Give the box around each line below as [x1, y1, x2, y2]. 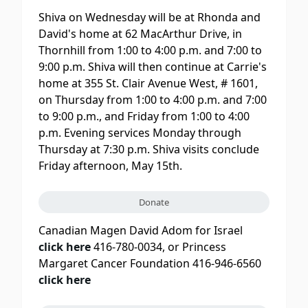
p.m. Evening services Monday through [38, 124, 241, 140]
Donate [139, 195, 169, 208]
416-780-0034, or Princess [91, 239, 226, 254]
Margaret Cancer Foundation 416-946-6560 [38, 255, 261, 271]
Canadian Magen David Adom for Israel [38, 222, 243, 238]
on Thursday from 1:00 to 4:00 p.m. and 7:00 [38, 91, 267, 107]
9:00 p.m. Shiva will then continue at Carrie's [38, 58, 267, 74]
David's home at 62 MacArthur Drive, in [38, 25, 242, 41]
